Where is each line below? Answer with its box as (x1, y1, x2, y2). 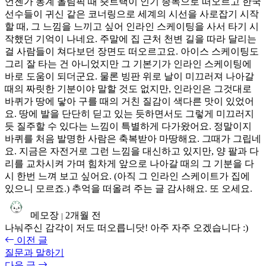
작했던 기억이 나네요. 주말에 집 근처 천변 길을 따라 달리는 (5, 33, 256, 44)
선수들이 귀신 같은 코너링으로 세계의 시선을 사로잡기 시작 (5, 8, 259, 19)
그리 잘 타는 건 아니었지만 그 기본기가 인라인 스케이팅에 (5, 58, 252, 69)
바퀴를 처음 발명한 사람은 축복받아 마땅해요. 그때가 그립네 (5, 133, 261, 144)
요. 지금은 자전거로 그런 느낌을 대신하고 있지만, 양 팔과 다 (5, 145, 259, 156)
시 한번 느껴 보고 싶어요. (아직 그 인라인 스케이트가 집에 (5, 170, 250, 181)
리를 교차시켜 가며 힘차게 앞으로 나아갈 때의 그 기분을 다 (5, 158, 254, 169)
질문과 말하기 (5, 247, 64, 258)
